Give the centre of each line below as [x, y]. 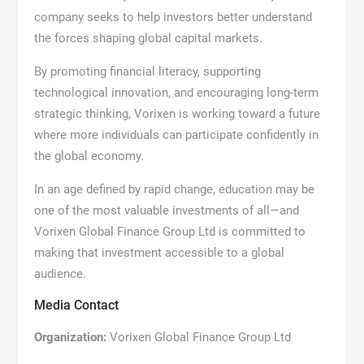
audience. [60, 273]
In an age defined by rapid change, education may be [174, 189]
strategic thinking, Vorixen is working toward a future [177, 113]
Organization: [70, 337]
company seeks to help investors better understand [173, 17]
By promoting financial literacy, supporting [147, 71]
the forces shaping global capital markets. [148, 38]
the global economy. [89, 156]
